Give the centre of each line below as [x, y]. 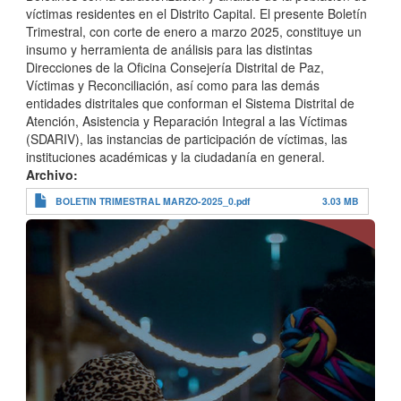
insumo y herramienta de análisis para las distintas [169, 50]
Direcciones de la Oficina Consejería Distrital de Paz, [175, 68]
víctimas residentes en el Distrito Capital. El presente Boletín [196, 14]
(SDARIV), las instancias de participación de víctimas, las [187, 139]
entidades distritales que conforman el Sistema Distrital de [190, 103]
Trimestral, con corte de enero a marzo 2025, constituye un [194, 32]
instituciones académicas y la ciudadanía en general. [177, 157]
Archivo [50, 175]
